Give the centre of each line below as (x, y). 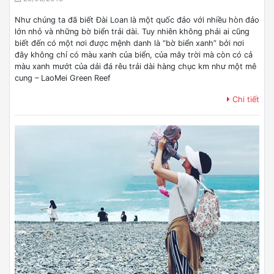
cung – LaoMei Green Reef (63, 78)
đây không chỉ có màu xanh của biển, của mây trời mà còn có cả (134, 55)
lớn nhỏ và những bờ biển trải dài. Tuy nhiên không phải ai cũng (132, 31)
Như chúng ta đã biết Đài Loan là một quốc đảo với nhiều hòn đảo (137, 20)
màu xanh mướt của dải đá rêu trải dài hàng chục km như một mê (135, 66)
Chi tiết (245, 99)
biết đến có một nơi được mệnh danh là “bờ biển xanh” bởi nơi (129, 43)
